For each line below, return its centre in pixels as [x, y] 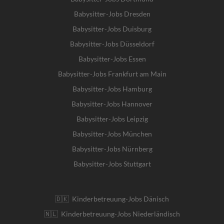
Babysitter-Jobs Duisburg [112, 28]
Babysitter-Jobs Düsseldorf [112, 43]
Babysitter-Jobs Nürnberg [112, 148]
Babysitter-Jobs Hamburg [112, 88]
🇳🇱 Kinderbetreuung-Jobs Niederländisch [112, 213]
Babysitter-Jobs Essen [112, 58]
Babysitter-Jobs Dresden [112, 13]
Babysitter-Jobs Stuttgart [112, 163]
